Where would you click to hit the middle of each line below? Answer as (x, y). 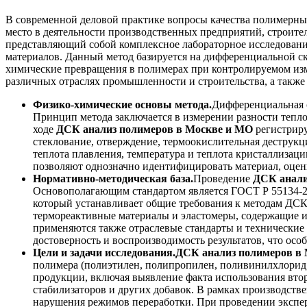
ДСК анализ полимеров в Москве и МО (155, 130)
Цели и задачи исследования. (104, 253)
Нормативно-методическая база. (113, 179)
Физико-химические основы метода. (122, 105)
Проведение (223, 179)
